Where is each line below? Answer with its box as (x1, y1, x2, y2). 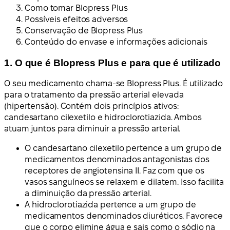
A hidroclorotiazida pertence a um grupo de (25, 200, 196, 209)
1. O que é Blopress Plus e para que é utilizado (4, 57, 221, 68)
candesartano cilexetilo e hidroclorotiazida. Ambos (4, 113, 202, 122)
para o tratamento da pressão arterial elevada (4, 90, 184, 100)
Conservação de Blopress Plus (25, 26, 143, 35)
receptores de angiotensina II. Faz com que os (25, 166, 204, 176)
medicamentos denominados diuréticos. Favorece (25, 212, 223, 221)
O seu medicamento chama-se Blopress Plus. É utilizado (4, 79, 223, 88)
